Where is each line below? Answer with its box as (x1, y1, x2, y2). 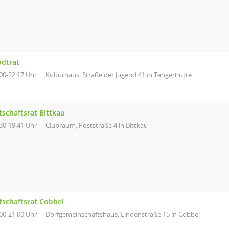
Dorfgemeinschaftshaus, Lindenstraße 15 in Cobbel (45, 210, 200, 219)
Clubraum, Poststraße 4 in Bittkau (45, 121, 148, 130)
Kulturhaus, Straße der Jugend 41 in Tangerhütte (45, 70, 192, 79)
